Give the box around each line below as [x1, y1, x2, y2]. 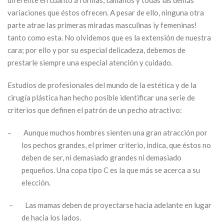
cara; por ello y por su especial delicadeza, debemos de [7, 45, 185, 54]
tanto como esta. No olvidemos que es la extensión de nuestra [7, 32, 211, 42]
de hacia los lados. [21, 212, 81, 222]
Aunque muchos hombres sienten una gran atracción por [23, 127, 207, 137]
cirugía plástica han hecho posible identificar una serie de [7, 92, 195, 102]
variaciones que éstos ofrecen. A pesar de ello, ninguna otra [7, 7, 204, 17]
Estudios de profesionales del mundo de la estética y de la [7, 80, 196, 89]
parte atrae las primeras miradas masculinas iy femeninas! [7, 20, 197, 29]
